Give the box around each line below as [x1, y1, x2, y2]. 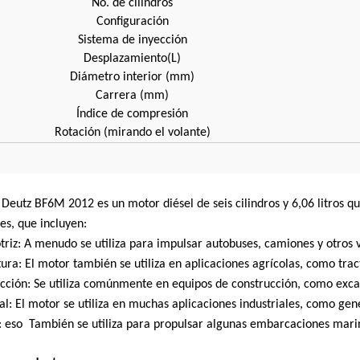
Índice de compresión [76, 108, 188, 121]
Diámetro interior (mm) [70, 71, 194, 84]
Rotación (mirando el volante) [54, 126, 211, 140]
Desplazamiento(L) [84, 52, 181, 66]
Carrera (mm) [96, 89, 169, 103]
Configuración [96, 15, 169, 29]
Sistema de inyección [77, 34, 187, 47]
